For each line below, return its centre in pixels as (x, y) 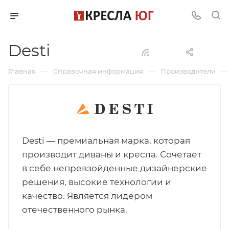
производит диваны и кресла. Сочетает (111, 154)
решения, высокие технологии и (96, 182)
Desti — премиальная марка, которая (106, 141)
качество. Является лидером (87, 196)
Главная (22, 71)
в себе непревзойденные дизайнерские (114, 168)
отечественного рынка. (74, 210)
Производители (188, 71)
